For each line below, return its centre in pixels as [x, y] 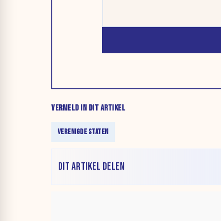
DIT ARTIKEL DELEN [91, 167]
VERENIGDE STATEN [83, 132]
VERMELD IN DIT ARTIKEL [88, 108]
